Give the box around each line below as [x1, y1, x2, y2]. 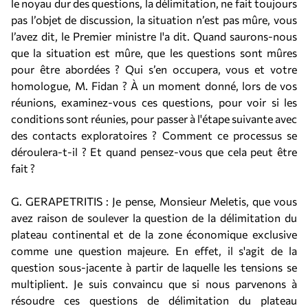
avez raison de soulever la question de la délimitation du [11, 211, 297, 224]
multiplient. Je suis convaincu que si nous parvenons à [11, 277, 297, 290]
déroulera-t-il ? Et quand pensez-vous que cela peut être [11, 145, 297, 158]
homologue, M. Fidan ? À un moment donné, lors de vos [11, 79, 297, 92]
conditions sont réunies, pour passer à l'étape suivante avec [11, 112, 297, 125]
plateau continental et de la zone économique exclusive [11, 228, 297, 241]
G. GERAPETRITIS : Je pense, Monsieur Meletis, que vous [11, 195, 297, 208]
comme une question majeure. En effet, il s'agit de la [11, 244, 297, 257]
